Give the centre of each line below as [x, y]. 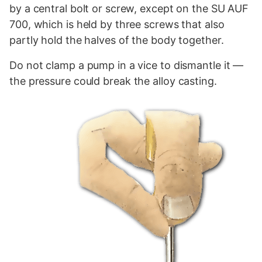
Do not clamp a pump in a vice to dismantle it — [127, 65]
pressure [49, 81]
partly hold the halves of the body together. [117, 40]
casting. [196, 81]
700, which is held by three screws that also [117, 25]
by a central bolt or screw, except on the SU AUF [129, 9]
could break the [112, 81]
